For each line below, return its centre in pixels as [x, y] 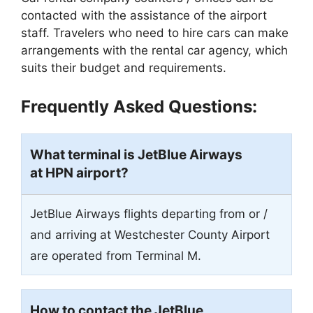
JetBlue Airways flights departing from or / [149, 214]
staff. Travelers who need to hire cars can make [155, 32]
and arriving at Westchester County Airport [150, 235]
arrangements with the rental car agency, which [154, 50]
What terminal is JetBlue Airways [136, 155]
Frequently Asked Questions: [139, 107]
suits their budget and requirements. [124, 67]
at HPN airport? [79, 173]
